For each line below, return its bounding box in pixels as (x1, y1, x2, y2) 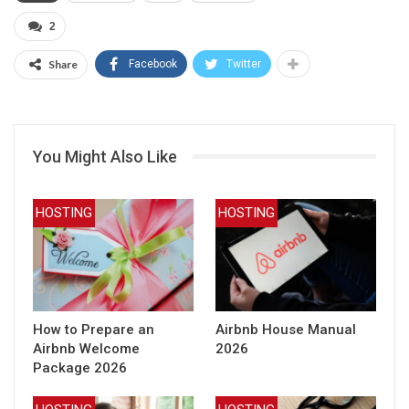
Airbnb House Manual (215, 321, 356, 339)
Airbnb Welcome (33, 341, 140, 358)
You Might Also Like (33, 146, 177, 166)
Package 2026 (33, 360, 127, 377)
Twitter (225, 57, 261, 70)
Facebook (128, 57, 177, 70)
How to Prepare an (33, 321, 154, 339)
